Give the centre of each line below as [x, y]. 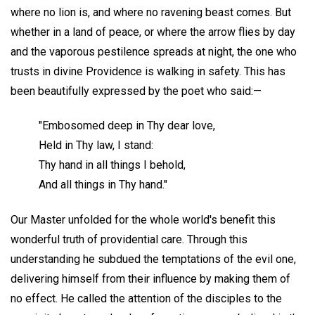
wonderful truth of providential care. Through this [129, 239]
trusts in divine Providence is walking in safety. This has [148, 71]
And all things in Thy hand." [103, 184]
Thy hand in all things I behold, [112, 165]
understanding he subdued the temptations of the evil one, [153, 259]
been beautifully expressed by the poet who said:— [136, 91]
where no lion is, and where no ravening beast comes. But [151, 12]
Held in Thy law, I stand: [96, 145]
